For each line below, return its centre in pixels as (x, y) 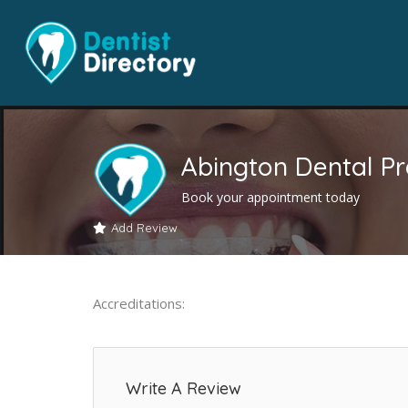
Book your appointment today (270, 197)
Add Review (144, 227)
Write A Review (184, 388)
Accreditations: (139, 303)
